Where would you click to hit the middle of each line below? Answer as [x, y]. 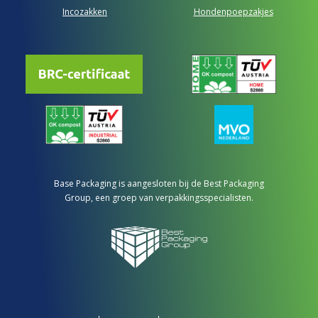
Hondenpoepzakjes [233, 12]
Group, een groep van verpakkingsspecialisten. [159, 198]
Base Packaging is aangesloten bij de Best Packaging [159, 184]
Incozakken [85, 12]
